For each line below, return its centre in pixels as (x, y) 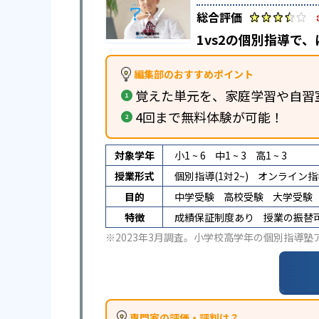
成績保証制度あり (214, 217)
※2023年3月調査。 (150, 237)
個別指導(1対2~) (211, 176)
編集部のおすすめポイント (194, 74)
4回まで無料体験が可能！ (209, 117)
